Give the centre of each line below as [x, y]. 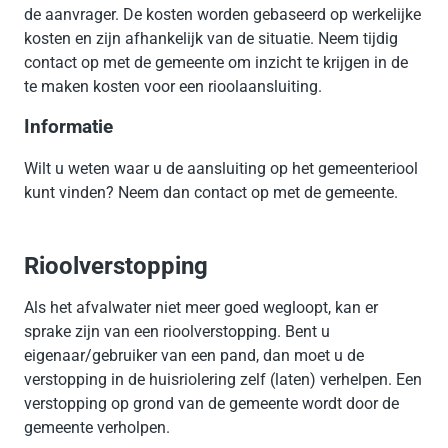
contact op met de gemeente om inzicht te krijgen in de [216, 62]
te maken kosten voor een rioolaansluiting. [173, 86]
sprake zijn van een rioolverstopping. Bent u [177, 332]
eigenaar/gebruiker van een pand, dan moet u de [194, 356]
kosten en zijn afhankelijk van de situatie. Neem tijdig [211, 38]
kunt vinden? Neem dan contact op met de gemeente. [211, 193]
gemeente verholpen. [97, 428]
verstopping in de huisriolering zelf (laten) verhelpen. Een [223, 380]
